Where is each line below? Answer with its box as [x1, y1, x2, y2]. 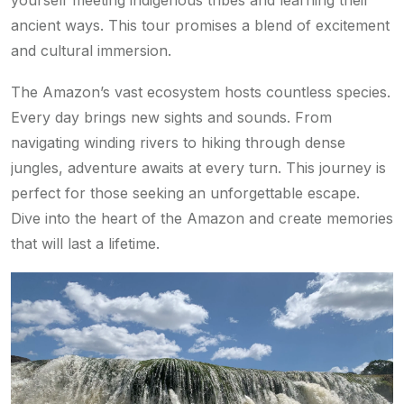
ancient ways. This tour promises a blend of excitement [11, 16, 390, 35]
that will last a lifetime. [11, 234, 160, 253]
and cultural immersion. [11, 41, 171, 60]
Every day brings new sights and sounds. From [11, 108, 332, 127]
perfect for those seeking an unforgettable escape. [11, 184, 360, 203]
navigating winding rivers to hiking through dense [11, 133, 345, 152]
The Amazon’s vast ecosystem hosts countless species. [11, 83, 390, 102]
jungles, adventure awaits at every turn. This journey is [11, 159, 386, 178]
